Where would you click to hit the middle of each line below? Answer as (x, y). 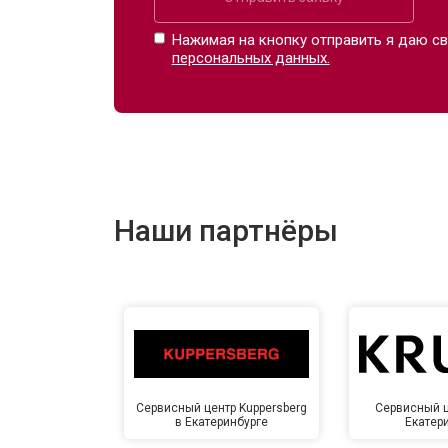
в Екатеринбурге (222, 421)
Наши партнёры (226, 230)
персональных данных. (250, 57)
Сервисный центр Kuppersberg (222, 407)
